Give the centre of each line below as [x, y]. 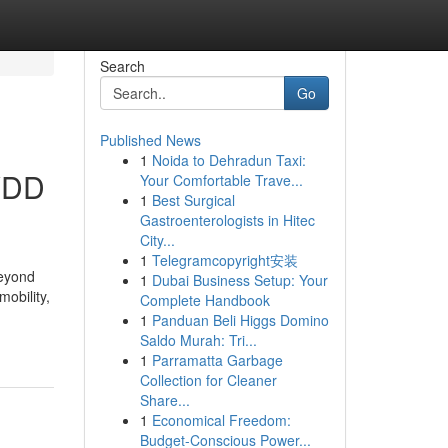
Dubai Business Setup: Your [239, 280]
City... [157, 240]
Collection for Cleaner [208, 380]
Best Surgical [193, 200]
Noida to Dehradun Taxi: [228, 160]
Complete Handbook [204, 300]
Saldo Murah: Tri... [198, 340]
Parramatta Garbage [217, 360]
